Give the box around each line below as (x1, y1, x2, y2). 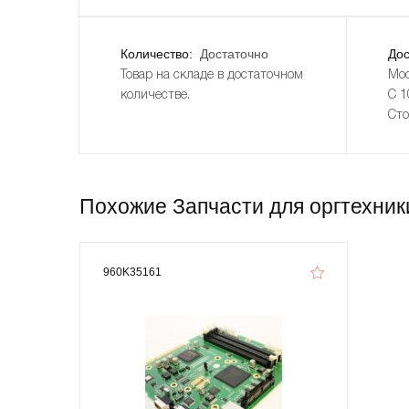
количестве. (121, 89, 190, 101)
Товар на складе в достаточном (121, 68, 303, 81)
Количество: (121, 46, 196, 61)
